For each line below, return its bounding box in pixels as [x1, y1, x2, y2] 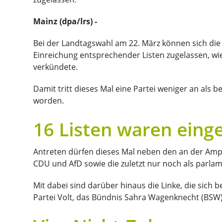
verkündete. [33, 61, 80, 72]
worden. [33, 95, 66, 106]
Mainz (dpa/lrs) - [33, 15, 97, 27]
